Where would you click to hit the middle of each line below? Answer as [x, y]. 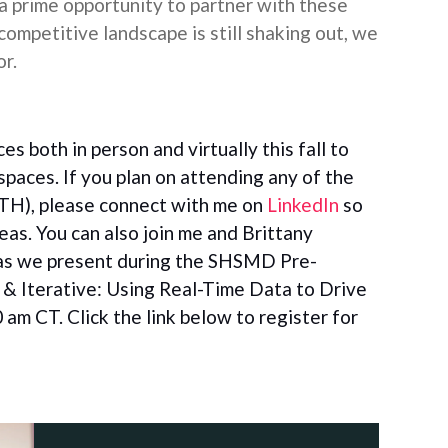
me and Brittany [245, 232]
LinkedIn [303, 204]
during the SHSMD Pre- [217, 260]
